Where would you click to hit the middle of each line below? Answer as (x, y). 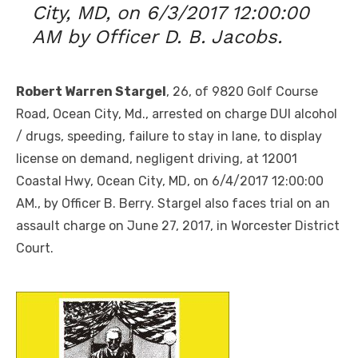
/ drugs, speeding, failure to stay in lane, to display (169, 136)
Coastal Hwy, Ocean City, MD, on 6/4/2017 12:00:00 (170, 181)
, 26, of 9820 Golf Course (242, 91)
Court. (35, 248)
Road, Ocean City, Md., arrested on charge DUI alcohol (177, 113)
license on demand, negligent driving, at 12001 (157, 158)
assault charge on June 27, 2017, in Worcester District (178, 225)
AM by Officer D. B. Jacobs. (157, 36)
